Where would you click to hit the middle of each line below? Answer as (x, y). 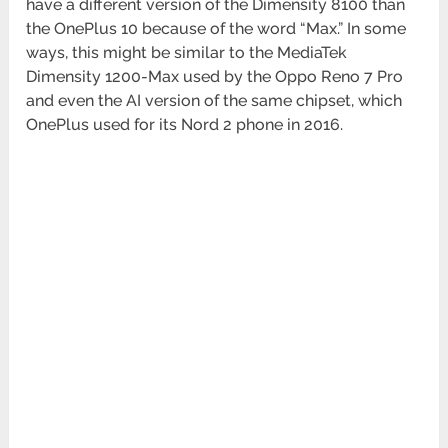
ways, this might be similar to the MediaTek (187, 53)
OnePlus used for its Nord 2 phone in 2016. (185, 125)
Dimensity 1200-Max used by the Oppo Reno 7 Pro (215, 77)
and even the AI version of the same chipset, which (214, 101)
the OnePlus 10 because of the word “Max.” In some (216, 29)
